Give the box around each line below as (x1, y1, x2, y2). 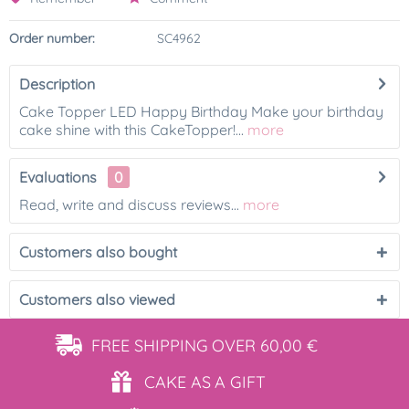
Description (19, 75, 95, 93)
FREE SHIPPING (91, 335, 208, 356)
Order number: (9, 30, 95, 47)
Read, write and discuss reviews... (19, 195, 239, 214)
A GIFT (214, 372, 266, 393)
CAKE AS (143, 372, 211, 393)
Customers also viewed (19, 290, 175, 309)
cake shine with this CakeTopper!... (19, 121, 244, 139)
